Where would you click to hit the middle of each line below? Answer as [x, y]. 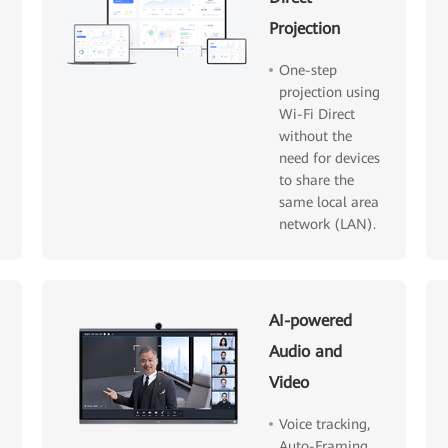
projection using [330, 92]
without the [316, 136]
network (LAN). [328, 224]
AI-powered [311, 321]
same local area [329, 202]
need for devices [330, 158]
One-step [308, 70]
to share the [317, 180]
